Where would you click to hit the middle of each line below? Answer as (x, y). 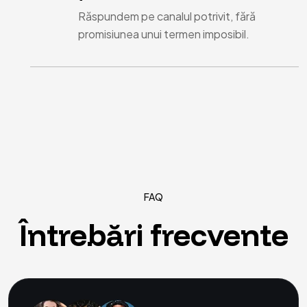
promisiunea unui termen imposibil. (164, 34)
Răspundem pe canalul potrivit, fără (167, 16)
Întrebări (81, 235)
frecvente (219, 235)
